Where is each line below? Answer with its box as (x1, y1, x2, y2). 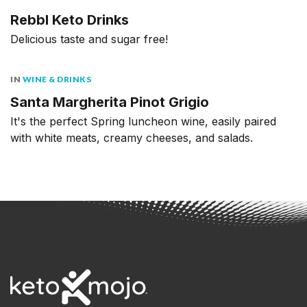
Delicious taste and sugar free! (10, 32, 168, 46)
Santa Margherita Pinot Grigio (10, 93, 209, 110)
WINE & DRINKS (22, 73, 91, 84)
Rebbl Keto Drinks (10, 11, 129, 28)
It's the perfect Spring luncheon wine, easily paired (10, 114, 276, 128)
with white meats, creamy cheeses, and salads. (10, 130, 253, 145)
